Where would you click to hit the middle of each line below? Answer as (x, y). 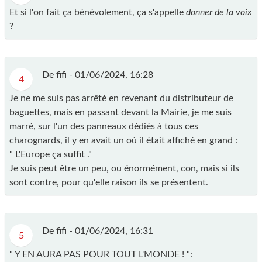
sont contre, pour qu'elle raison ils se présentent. (109, 182)
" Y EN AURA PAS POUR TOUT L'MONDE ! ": (101, 254)
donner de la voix (219, 12)
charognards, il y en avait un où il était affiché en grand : (123, 140)
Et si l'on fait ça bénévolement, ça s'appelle (98, 12)
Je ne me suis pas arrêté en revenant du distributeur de (121, 98)
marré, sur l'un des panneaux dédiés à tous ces (104, 126)
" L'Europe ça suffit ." (51, 154)
